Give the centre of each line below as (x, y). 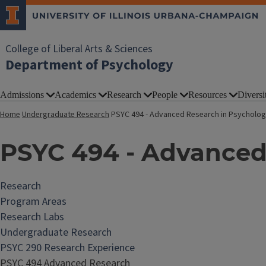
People (165, 95)
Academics (75, 95)
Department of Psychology (89, 65)
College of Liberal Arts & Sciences (79, 49)
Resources (208, 95)
